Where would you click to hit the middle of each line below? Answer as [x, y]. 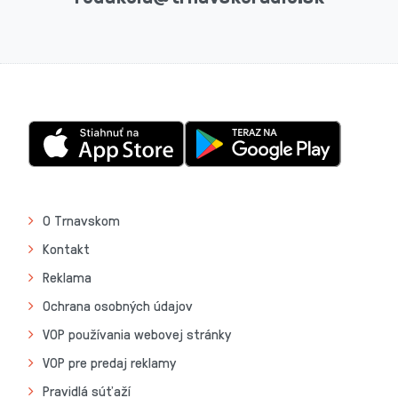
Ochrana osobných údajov [118, 306]
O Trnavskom [81, 220]
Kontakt [66, 249]
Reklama [67, 277]
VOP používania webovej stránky [137, 334]
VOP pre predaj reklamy [109, 362]
